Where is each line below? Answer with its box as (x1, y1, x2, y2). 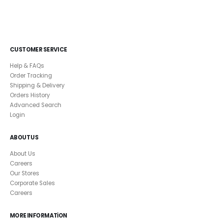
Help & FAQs (10, 62, 44, 70)
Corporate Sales (10, 179, 55, 187)
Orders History (10, 91, 50, 100)
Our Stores (10, 169, 39, 177)
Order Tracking (10, 72, 52, 80)
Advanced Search (10, 101, 61, 110)
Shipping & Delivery (10, 82, 65, 90)
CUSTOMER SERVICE (10, 46, 67, 54)
